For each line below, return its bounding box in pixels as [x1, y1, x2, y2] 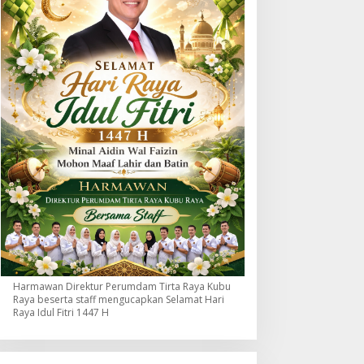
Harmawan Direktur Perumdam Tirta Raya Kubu [12, 279, 231, 293]
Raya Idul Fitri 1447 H [12, 305, 109, 319]
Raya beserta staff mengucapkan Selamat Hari [12, 292, 224, 306]
